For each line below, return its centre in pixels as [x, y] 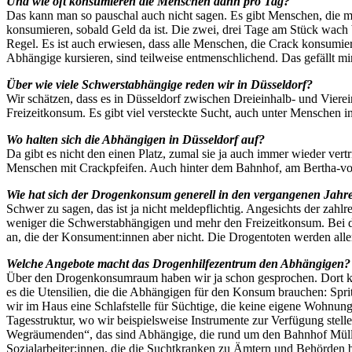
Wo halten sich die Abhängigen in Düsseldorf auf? [136, 139]
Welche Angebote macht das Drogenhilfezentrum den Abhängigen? [178, 263]
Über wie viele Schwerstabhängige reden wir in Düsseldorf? [159, 84]
